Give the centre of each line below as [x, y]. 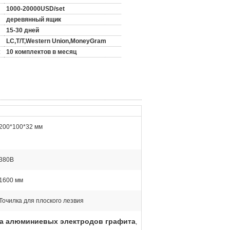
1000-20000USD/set [35, 9]
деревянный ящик [34, 20]
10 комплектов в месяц [41, 52]
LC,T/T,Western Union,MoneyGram [56, 41]
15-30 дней [23, 30]
